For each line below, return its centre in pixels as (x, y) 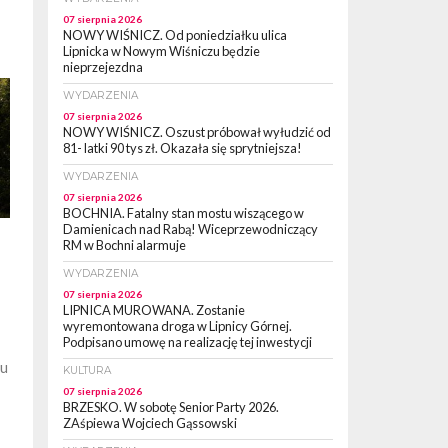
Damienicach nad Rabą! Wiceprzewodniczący (190, 229)
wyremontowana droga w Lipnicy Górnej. (177, 326)
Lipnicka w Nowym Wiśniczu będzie (161, 51)
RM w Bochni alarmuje (124, 245)
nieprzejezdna (103, 67)
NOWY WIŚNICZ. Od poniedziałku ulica (175, 35)
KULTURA (87, 371)
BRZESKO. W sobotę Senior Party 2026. (171, 407)
